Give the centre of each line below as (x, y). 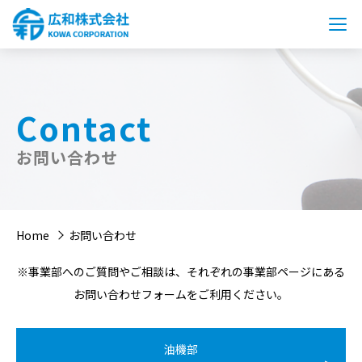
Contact (84, 127)
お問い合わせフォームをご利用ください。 (181, 294)
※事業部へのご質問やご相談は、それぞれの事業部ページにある (181, 271)
